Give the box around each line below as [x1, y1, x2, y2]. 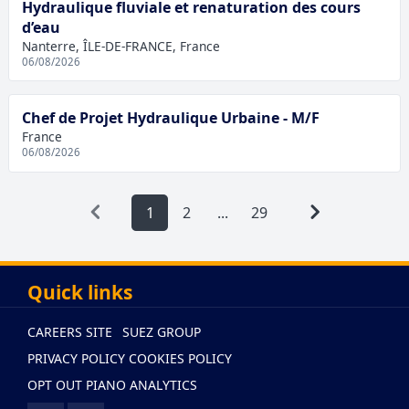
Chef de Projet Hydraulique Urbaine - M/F [21, 107, 320, 128]
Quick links [27, 279, 132, 306]
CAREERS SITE [27, 323, 112, 341]
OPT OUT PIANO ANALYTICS [27, 376, 197, 394]
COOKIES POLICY [129, 350, 232, 368]
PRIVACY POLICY [27, 350, 125, 368]
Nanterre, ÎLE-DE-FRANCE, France [21, 37, 220, 55]
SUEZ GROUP [122, 323, 201, 341]
